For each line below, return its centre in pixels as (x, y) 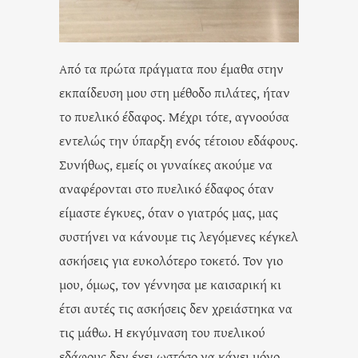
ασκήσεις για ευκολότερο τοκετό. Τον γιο (171, 260)
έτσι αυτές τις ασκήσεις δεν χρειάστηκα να (176, 308)
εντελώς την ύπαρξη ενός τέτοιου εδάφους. (179, 140)
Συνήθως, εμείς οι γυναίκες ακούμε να (166, 164)
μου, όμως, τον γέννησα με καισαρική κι (170, 284)
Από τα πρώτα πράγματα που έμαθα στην (171, 68)
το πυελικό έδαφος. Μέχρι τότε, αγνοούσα (174, 116)
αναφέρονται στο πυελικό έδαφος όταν (167, 188)
